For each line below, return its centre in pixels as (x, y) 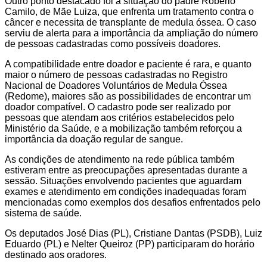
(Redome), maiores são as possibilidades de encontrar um (128, 97)
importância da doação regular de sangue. (94, 139)
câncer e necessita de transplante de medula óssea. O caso (131, 23)
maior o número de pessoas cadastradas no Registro (116, 75)
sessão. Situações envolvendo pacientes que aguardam (123, 181)
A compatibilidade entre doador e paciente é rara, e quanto (128, 64)
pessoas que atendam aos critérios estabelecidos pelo (119, 118)
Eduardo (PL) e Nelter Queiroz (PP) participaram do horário (130, 244)
